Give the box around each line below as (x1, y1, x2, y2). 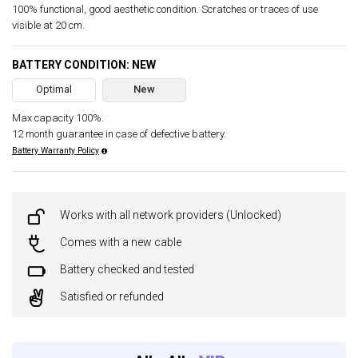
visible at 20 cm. (12, 19, 85, 31)
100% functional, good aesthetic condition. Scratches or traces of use (12, 3, 318, 15)
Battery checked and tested (60, 263, 194, 276)
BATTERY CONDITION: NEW (12, 58, 156, 71)
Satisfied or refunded (60, 290, 164, 303)
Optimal (36, 83, 72, 95)
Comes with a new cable (60, 236, 181, 249)
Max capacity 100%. (12, 112, 104, 124)
